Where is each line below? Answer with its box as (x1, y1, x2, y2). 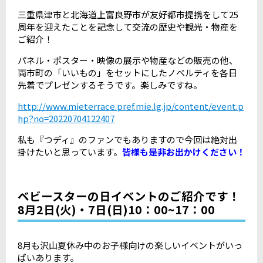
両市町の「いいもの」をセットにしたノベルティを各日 (18, 66, 237, 79)
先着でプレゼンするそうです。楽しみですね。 (18, 78, 202, 91)
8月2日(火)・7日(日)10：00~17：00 (18, 201, 215, 218)
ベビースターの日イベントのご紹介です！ (18, 187, 240, 205)
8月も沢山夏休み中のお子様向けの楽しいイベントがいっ (18, 239, 242, 252)
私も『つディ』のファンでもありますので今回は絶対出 (18, 133, 237, 146)
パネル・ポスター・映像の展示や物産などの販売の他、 (18, 53, 238, 66)
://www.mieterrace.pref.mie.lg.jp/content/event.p (37, 99, 244, 112)
